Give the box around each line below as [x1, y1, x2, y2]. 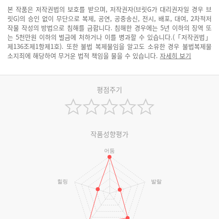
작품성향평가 [90, 130, 129, 139]
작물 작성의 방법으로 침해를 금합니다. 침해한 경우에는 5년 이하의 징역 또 [7, 23, 212, 32]
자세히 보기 [160, 51, 191, 60]
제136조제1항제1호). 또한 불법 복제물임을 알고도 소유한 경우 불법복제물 [7, 42, 212, 51]
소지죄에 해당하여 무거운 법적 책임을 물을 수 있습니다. [7, 51, 160, 60]
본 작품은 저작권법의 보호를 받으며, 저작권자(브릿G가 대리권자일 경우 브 [7, 4, 212, 14]
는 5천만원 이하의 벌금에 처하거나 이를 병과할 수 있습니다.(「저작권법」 [7, 32, 212, 42]
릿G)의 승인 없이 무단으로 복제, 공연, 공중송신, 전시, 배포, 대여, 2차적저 [7, 14, 212, 23]
